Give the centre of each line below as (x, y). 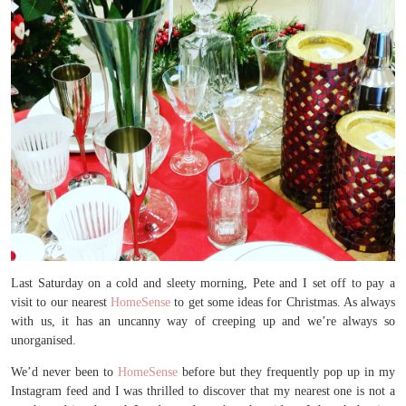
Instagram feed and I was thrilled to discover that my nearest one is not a (203, 391)
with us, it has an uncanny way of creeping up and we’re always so (203, 321)
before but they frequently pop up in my (286, 372)
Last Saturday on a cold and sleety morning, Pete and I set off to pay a (203, 283)
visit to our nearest (61, 302)
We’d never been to (64, 372)
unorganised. (43, 340)
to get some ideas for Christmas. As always (283, 302)
